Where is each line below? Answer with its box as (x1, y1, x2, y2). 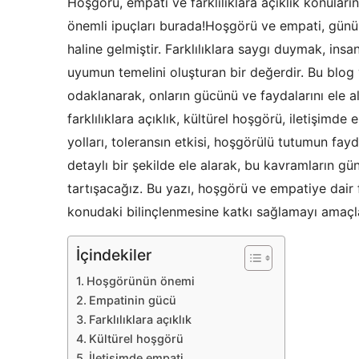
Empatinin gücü (88, 293, 176, 308)
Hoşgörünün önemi (86, 274, 195, 288)
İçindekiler (76, 245, 151, 265)
